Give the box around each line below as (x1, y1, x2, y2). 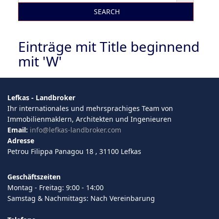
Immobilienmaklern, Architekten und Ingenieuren (7, 114, 172, 124)
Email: (7, 125, 28, 134)
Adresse (7, 135, 34, 145)
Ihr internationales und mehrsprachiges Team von (7, 103, 173, 113)
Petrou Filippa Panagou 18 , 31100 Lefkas (7, 146, 141, 156)
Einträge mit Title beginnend (18, 37, 199, 56)
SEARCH (92, 6, 120, 16)
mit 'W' (18, 51, 62, 70)
